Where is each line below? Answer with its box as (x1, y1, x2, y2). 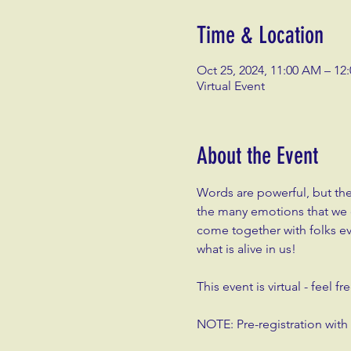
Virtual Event (196, 78, 265, 93)
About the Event (196, 141, 318, 170)
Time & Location (196, 20, 324, 49)
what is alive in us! (196, 241, 296, 256)
